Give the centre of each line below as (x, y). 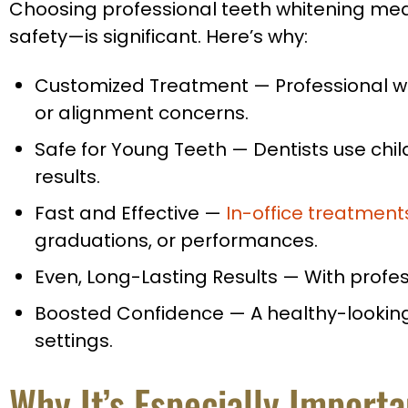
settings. (74, 341)
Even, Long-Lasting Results (158, 277)
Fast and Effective (119, 213)
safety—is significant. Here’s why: (158, 36)
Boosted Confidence (132, 313)
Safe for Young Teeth (133, 149)
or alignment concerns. (142, 113)
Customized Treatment (144, 86)
